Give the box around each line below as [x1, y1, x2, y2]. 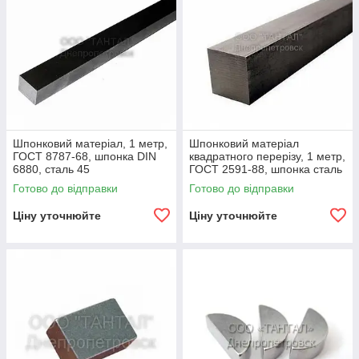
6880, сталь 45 [13, 162, 90, 175]
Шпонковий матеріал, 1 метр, [13, 136, 167, 150]
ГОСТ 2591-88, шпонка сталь [189, 162, 342, 175]
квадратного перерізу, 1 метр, [189, 149, 345, 163]
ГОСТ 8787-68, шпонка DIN [13, 149, 156, 163]
